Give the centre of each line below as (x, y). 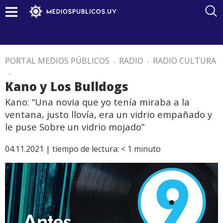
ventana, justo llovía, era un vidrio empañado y (109, 114)
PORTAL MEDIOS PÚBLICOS (57, 61)
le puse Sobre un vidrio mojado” (75, 127)
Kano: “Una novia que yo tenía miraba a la (97, 102)
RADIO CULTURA (184, 61)
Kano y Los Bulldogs (67, 86)
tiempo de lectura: (86, 149)
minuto (147, 149)
